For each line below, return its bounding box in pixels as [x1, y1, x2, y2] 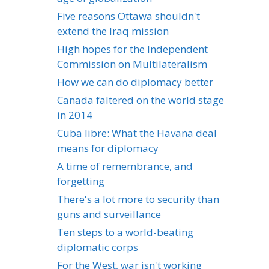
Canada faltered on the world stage [57, 92, 224, 107]
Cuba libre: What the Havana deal [57, 125, 217, 140]
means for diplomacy [57, 141, 159, 155]
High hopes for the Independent [57, 41, 208, 56]
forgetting [57, 174, 104, 188]
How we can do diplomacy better [57, 74, 213, 89]
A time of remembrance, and [57, 159, 193, 173]
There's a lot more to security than [57, 192, 219, 206]
